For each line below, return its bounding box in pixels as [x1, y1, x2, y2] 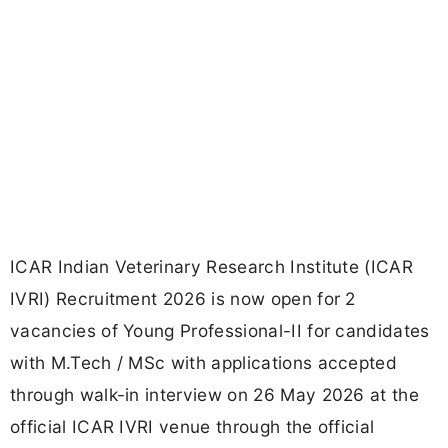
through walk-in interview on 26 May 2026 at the [10, 384, 420, 406]
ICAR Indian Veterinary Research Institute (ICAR [10, 256, 414, 278]
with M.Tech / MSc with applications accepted [10, 352, 398, 374]
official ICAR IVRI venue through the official [10, 416, 375, 438]
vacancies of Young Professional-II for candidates [10, 320, 430, 342]
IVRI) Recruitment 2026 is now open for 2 [10, 288, 356, 310]
